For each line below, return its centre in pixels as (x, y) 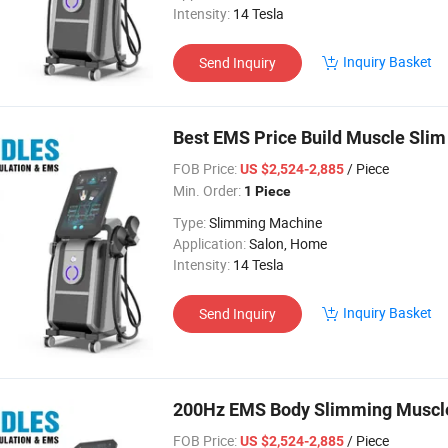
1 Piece (267, 191)
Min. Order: (207, 190)
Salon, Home (288, 243)
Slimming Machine (265, 222)
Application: (209, 243)
